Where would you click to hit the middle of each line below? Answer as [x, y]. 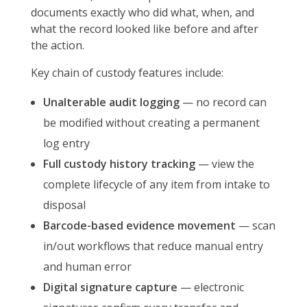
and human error [87, 267]
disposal [64, 205]
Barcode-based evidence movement [139, 226]
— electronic [210, 287]
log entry [66, 144]
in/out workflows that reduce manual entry [153, 246]
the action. [58, 46]
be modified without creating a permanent [151, 123]
